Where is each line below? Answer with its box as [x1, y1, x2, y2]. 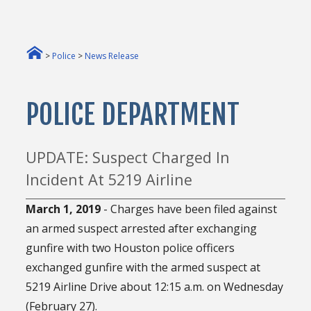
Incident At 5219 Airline [26, 169, 193, 190]
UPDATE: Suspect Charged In [26, 147, 230, 168]
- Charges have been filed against [101, 201, 278, 217]
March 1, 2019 [26, 201, 101, 217]
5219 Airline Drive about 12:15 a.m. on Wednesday [26, 278, 284, 294]
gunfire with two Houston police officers [26, 239, 235, 255]
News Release [85, 49, 140, 62]
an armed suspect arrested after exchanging [26, 220, 258, 236]
